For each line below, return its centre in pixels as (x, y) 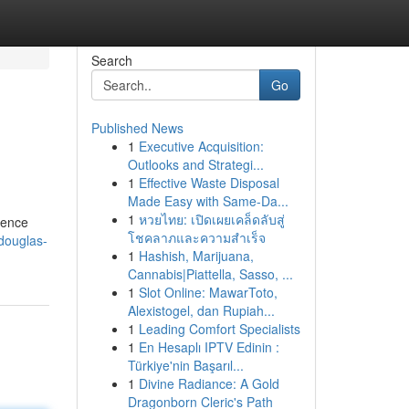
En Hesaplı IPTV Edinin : (209, 347)
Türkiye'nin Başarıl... (185, 365)
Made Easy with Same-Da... (208, 201)
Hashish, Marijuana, (196, 256)
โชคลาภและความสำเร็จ (196, 237)
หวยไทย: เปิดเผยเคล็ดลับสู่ (211, 219)
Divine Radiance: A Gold (209, 383)
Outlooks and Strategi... (195, 164)
